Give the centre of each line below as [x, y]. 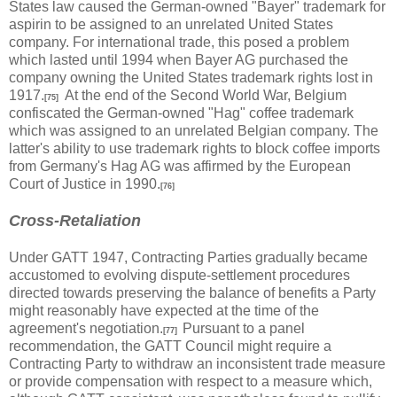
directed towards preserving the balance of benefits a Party [192, 293]
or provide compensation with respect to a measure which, [191, 381]
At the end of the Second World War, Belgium [202, 95]
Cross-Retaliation [75, 221]
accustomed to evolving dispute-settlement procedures [179, 275]
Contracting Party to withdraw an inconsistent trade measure [197, 364]
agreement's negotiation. [86, 328]
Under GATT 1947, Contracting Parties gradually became [188, 257]
